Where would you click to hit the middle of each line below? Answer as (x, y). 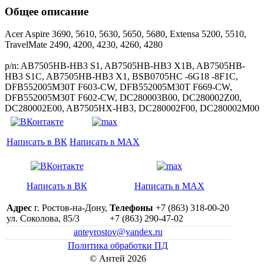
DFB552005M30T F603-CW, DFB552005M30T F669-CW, (118, 87)
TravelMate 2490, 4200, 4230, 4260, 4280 (84, 45)
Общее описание (47, 11)
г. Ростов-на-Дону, (71, 208)
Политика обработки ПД (118, 246)
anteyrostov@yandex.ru (118, 232)
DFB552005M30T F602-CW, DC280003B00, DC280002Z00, (123, 98)
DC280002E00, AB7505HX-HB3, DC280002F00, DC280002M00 (132, 108)
